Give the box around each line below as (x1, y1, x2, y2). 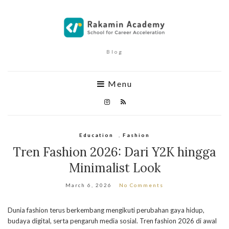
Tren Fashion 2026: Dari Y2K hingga (13, 144, 216, 160)
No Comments (119, 182, 164, 188)
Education (79, 132, 113, 138)
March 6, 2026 (65, 182, 112, 188)
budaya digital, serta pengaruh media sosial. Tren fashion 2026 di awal (8, 217, 217, 225)
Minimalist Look (68, 160, 161, 176)
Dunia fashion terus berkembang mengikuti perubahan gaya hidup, (8, 206, 204, 214)
